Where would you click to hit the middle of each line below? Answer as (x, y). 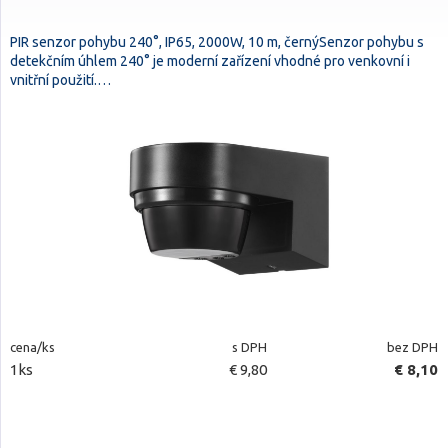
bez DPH (412, 347)
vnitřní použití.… (60, 80)
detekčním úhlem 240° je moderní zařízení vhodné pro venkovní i (210, 61)
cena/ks (32, 347)
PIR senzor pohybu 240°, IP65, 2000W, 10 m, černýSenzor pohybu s (217, 42)
